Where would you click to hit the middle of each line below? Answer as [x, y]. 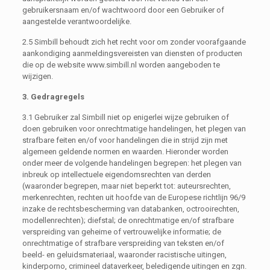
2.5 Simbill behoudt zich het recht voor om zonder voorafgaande [134, 42]
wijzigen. [37, 76]
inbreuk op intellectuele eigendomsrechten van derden [116, 174]
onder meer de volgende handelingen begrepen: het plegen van [132, 163]
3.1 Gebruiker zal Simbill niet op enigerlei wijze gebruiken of [125, 117]
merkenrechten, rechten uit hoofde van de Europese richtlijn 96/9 [133, 197]
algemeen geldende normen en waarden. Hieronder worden [125, 151]
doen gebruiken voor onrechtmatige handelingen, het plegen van [134, 128]
